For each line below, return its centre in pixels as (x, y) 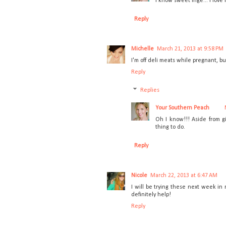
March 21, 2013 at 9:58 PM (190, 49)
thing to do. (170, 127)
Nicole (139, 176)
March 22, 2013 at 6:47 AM (184, 176)
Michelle (143, 49)
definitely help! (151, 195)
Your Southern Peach (182, 108)
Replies (150, 91)
